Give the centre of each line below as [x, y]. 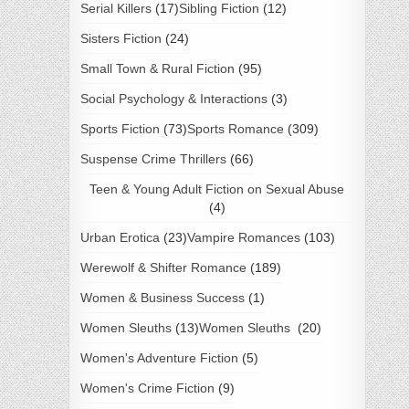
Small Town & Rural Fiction [157, 68]
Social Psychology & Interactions [173, 98]
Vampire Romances [243, 237]
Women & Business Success [162, 297]
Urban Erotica [120, 237]
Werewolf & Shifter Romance [163, 267]
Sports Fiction [120, 128]
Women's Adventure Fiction [159, 357]
